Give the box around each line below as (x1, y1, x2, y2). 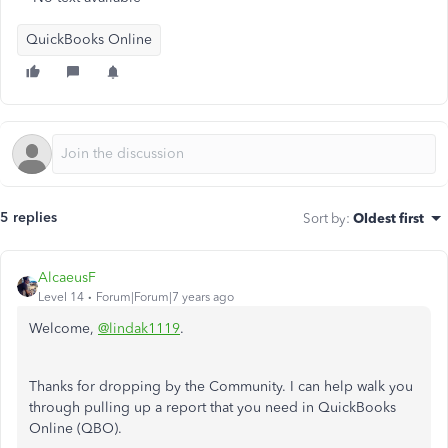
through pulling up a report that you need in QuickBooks (29, 399, 396, 416)
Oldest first (353, 210, 424, 226)
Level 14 (38, 290, 84, 304)
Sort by (303, 210, 346, 226)
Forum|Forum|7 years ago (96, 290, 234, 304)
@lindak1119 (98, 320, 180, 337)
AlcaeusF (38, 269, 96, 286)
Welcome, (29, 320, 98, 337)
